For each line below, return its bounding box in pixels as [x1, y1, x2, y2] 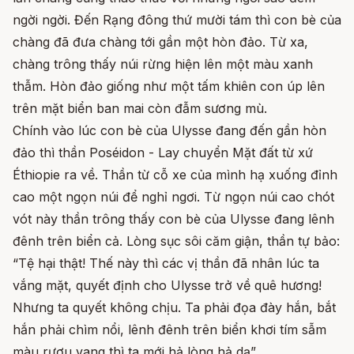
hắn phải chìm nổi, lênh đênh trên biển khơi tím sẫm [13, 321, 326, 337]
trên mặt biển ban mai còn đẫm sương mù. [13, 100, 267, 116]
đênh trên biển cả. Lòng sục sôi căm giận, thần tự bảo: [13, 232, 340, 249]
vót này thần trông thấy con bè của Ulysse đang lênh [13, 210, 334, 227]
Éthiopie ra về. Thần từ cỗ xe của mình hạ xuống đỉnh [13, 166, 337, 183]
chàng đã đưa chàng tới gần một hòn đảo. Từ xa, [13, 33, 308, 50]
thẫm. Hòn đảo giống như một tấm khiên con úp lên [13, 77, 325, 94]
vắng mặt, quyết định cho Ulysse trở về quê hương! [13, 277, 322, 293]
